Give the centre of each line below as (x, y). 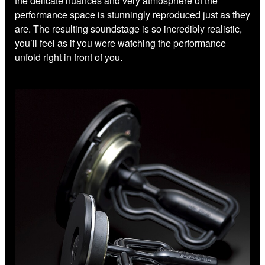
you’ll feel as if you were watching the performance (120, 43)
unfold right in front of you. (69, 57)
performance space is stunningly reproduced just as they (132, 14)
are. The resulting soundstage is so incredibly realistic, (128, 28)
